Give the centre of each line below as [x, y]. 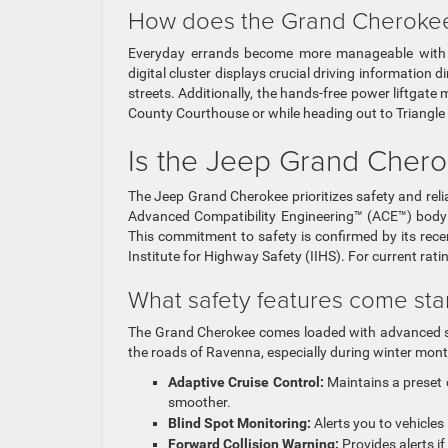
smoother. [199, 402]
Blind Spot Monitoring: [239, 423]
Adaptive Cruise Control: [246, 382]
